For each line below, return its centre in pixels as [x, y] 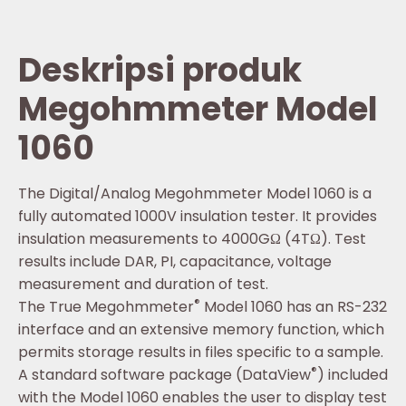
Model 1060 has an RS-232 [294, 306]
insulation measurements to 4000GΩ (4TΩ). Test [192, 238]
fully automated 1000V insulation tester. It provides [198, 216]
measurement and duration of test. [143, 284]
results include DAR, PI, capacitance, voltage [175, 261]
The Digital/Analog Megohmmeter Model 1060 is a [195, 193]
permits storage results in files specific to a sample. [201, 352]
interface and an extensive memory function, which [201, 329]
